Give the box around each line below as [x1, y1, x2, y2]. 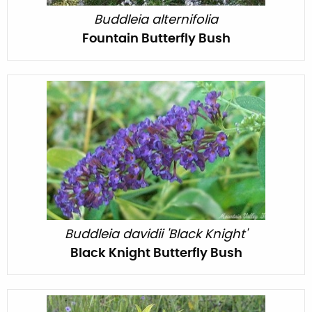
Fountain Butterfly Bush [81, 32, 231, 45]
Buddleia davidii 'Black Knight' [65, 228, 247, 241]
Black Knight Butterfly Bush [70, 247, 242, 260]
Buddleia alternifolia [94, 13, 218, 26]
